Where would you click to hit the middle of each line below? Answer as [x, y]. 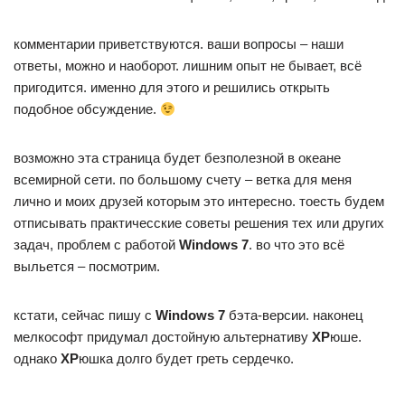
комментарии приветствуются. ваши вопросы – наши [179, 44]
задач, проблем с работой [96, 245]
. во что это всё [297, 245]
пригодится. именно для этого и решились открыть [172, 87]
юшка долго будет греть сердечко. [186, 358]
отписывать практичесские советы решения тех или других [199, 223]
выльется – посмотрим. [87, 266]
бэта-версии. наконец [294, 315]
